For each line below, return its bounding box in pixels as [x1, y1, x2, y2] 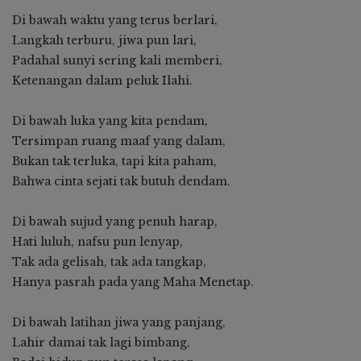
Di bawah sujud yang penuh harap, [12, 214, 218, 229]
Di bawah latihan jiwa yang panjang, [12, 314, 226, 330]
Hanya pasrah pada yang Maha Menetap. [12, 274, 254, 289]
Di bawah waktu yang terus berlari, [12, 12, 218, 27]
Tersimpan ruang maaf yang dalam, [12, 133, 226, 148]
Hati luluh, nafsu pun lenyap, [12, 234, 183, 249]
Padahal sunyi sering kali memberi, [12, 52, 222, 68]
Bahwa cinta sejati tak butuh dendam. [12, 173, 230, 189]
